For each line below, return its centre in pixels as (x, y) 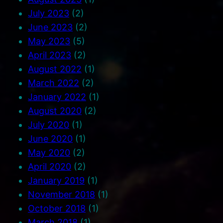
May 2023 (49, 41)
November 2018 (61, 194)
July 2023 (49, 13)
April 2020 (50, 166)
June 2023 (50, 27)
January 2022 (57, 97)
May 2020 (49, 152)
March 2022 (54, 83)
